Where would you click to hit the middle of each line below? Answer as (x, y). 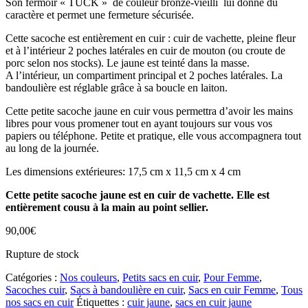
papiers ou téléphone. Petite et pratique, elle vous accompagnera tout (153, 136)
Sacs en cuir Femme (232, 290)
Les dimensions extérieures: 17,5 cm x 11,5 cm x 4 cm (123, 172)
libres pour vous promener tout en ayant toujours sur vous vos (139, 124)
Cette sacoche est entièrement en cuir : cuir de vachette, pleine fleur (151, 38)
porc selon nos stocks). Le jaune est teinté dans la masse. (128, 63)
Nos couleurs (88, 278)
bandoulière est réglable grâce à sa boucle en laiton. (117, 88)
